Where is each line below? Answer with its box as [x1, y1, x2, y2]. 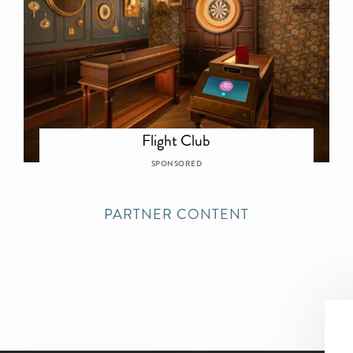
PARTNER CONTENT [104, 203, 249, 225]
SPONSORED [150, 158, 203, 169]
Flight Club [142, 128, 211, 151]
